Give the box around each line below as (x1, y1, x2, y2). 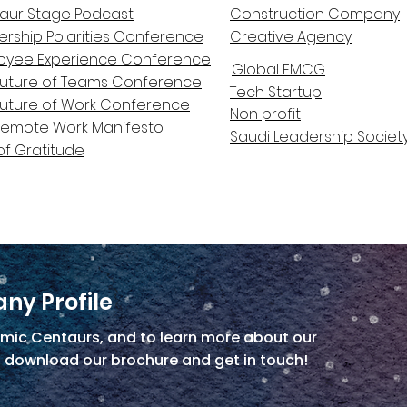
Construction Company (230, 4, 400, 25)
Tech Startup (230, 82, 322, 103)
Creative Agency (230, 26, 352, 47)
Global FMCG (232, 59, 325, 80)
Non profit (230, 104, 301, 124)
